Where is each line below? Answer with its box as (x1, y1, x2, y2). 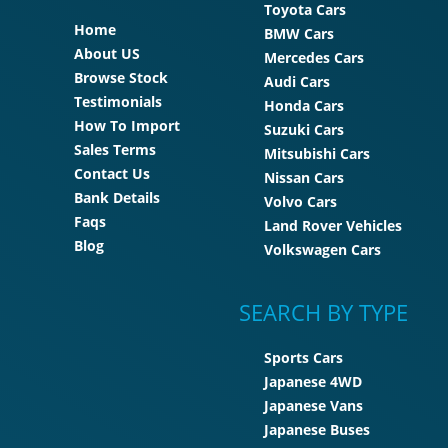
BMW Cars (264, 23, 334, 43)
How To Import (74, 115, 180, 135)
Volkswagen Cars (264, 239, 381, 259)
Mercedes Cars (264, 47, 364, 67)
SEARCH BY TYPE (239, 296, 408, 327)
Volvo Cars (264, 191, 337, 211)
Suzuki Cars (264, 119, 344, 139)
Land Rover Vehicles (264, 215, 402, 235)
